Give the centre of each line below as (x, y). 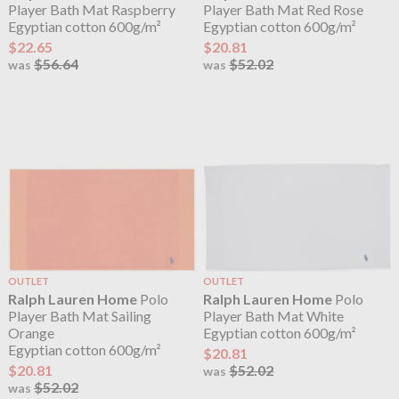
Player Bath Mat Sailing (79, 316)
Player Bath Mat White (274, 316)
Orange (31, 333)
